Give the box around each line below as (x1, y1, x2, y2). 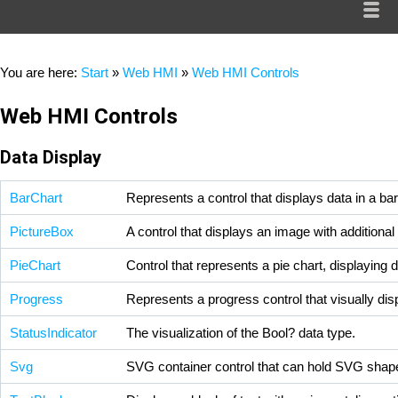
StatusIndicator (10, 325, 97, 341)
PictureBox (10, 224, 74, 240)
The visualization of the (126, 325, 262, 341)
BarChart (10, 190, 62, 206)
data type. (295, 325, 355, 341)
